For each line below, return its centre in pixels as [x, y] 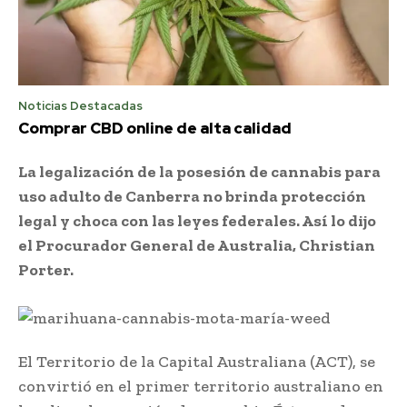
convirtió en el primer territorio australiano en [201, 386]
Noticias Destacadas [80, 105]
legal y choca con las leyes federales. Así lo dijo [197, 220]
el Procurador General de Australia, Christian [197, 245]
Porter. [46, 269]
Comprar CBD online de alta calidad [155, 128]
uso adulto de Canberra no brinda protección [192, 196]
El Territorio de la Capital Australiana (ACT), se [197, 361]
